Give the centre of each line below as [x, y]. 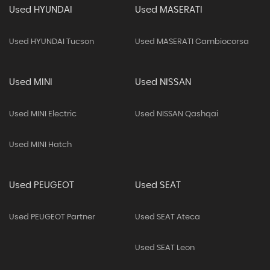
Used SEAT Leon [165, 248]
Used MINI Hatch [40, 145]
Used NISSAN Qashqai [176, 114]
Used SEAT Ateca [167, 217]
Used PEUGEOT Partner [52, 217]
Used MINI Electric [43, 114]
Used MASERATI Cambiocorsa [192, 42]
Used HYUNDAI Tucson [52, 42]
